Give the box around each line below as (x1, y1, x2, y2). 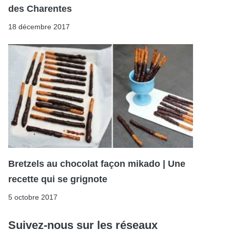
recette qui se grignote (8, 174, 107, 185)
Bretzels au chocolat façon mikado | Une (8, 159, 185, 169)
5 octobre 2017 (8, 193, 57, 202)
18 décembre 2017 (8, 22, 70, 31)
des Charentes (8, 3, 72, 14)
